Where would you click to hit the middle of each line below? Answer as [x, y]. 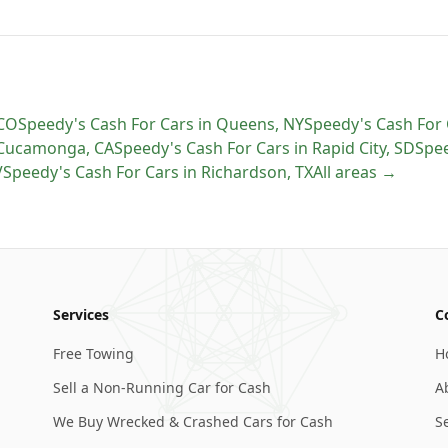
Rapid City [349, 148]
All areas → [355, 172]
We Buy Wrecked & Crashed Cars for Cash [193, 421]
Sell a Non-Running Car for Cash [162, 387]
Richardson [244, 172]
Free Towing [94, 353]
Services [81, 314]
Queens [245, 124]
